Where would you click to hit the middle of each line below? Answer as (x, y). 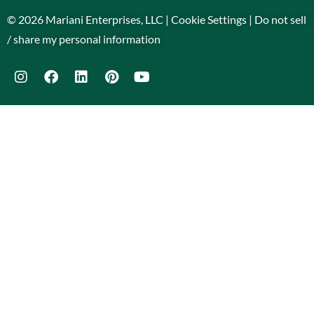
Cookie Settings (209, 20)
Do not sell (280, 20)
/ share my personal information (84, 39)
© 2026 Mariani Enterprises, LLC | (89, 20)
